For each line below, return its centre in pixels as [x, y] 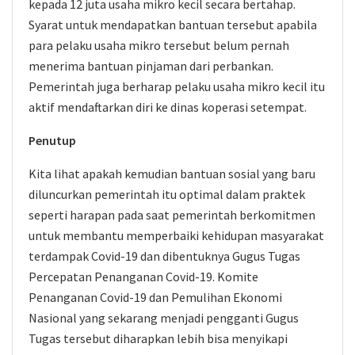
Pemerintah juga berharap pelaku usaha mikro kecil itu [177, 86]
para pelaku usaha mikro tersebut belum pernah [159, 45]
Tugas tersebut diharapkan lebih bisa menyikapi [158, 338]
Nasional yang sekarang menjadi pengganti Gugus [164, 318]
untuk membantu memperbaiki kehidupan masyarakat [176, 235]
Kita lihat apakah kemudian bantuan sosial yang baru [172, 174]
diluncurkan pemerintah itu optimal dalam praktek [167, 194]
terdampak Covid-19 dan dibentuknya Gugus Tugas [164, 256]
